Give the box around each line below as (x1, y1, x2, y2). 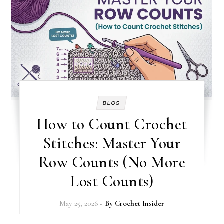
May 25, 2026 (59, 198, 98, 208)
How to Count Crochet (36, 114, 187, 134)
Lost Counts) (70, 171, 154, 191)
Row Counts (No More (38, 152, 186, 172)
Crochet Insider (114, 198, 164, 208)
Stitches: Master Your (42, 133, 181, 153)
